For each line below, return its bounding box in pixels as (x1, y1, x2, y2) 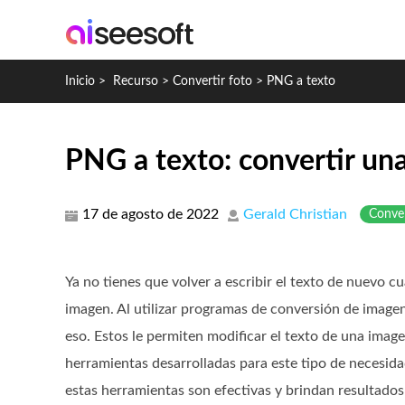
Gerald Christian (243, 207, 347, 221)
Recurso (113, 75, 158, 88)
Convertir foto (173, 75, 252, 88)
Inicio (65, 75, 95, 88)
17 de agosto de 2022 (82, 207, 219, 221)
